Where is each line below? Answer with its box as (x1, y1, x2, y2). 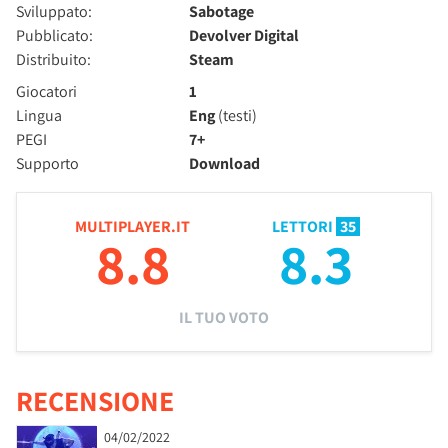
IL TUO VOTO (179, 307, 269, 329)
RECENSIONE (16, 382, 174, 420)
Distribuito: (16, 49, 91, 71)
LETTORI (271, 216, 336, 238)
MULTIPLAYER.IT (75, 216, 190, 238)
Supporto (16, 153, 79, 175)
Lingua (16, 105, 62, 127)
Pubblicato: (16, 25, 93, 47)
